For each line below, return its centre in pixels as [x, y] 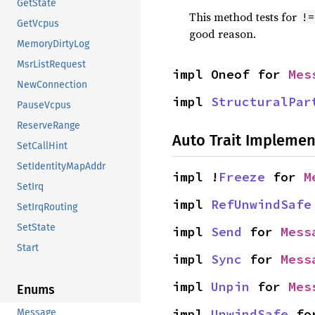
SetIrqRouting [47, 207]
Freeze [242, 177]
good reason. [223, 34]
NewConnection [52, 85]
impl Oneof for [230, 74]
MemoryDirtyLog [53, 44]
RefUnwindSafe [261, 204]
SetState [36, 228]
